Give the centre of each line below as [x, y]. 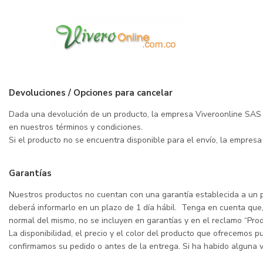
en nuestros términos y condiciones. [76, 127]
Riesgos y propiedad [54, 26]
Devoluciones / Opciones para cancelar [91, 93]
